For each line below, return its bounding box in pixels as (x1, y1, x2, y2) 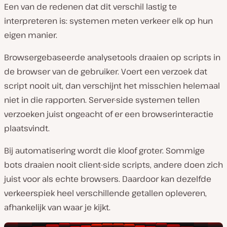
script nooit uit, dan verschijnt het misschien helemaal (4, 80, 220, 91)
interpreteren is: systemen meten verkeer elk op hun (4, 15, 213, 26)
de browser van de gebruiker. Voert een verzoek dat (4, 65, 207, 77)
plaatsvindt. (4, 122, 50, 134)
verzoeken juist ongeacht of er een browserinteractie (4, 108, 213, 120)
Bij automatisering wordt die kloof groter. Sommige (4, 144, 205, 156)
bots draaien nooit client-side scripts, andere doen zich (4, 159, 223, 170)
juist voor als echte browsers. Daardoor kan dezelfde (4, 173, 211, 184)
